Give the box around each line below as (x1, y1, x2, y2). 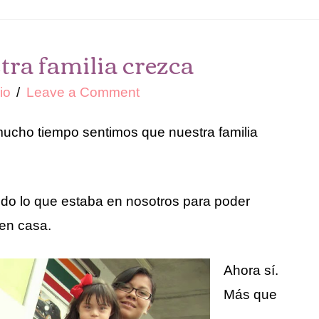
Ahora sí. (224, 262, 279, 278)
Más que (224, 286, 278, 302)
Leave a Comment (26, 85, 140, 100)
